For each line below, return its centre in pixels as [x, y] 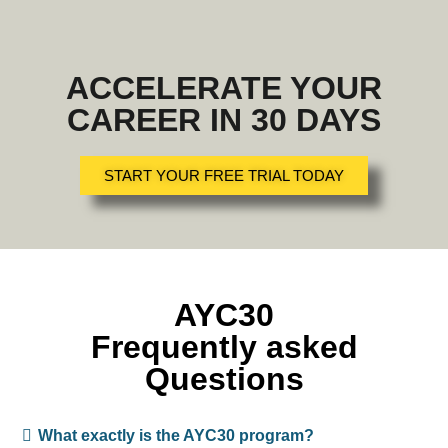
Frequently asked [224, 346]
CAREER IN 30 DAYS [224, 119]
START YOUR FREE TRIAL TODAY [224, 175]
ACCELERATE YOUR [224, 87]
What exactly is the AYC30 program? [176, 435]
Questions [224, 378]
